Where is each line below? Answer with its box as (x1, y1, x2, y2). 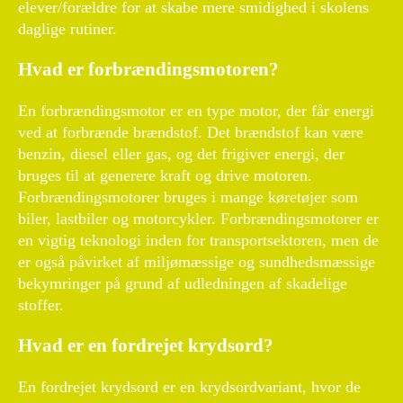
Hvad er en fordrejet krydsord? (18, 335, 273, 357)
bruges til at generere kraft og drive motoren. (18, 166, 312, 185)
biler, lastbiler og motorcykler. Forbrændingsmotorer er (18, 210, 379, 228)
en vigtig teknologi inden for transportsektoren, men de (18, 231, 379, 250)
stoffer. (18, 296, 64, 315)
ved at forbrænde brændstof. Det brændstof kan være (18, 123, 363, 142)
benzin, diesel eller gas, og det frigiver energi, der (18, 145, 345, 164)
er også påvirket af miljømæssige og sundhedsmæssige (18, 253, 375, 272)
